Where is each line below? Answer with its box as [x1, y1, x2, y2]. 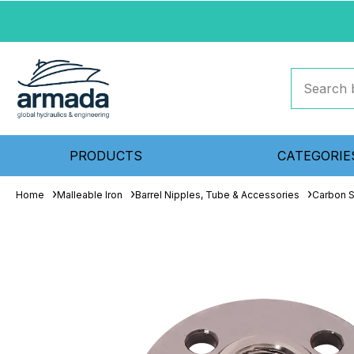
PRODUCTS [70, 148, 143, 164]
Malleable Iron [57, 189, 122, 201]
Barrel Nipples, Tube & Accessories [135, 189, 299, 201]
